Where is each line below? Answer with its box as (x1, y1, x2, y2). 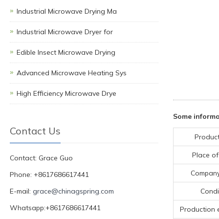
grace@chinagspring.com (33, 187, 114, 196)
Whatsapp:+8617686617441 (10, 203, 101, 212)
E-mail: (10, 187, 33, 196)
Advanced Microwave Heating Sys (17, 68, 127, 77)
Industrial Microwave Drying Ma (17, 7, 117, 16)
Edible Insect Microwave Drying (17, 48, 115, 57)
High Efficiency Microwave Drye (17, 89, 116, 98)
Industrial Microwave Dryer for (17, 27, 113, 36)
